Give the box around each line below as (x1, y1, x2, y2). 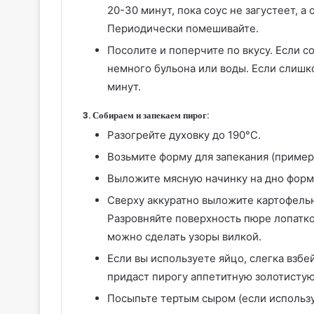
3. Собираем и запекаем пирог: (83, 109, 209, 123)
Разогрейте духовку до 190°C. (107, 128, 261, 142)
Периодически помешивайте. (107, 22, 259, 36)
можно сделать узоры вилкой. (107, 229, 261, 243)
